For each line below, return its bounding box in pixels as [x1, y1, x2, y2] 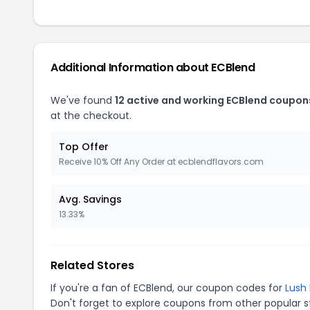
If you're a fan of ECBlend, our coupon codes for [51, 280, 285, 295]
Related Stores [51, 257, 134, 273]
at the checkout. [51, 108, 131, 122]
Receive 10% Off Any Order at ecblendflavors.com [59, 155, 264, 167]
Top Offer [59, 139, 109, 154]
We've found [51, 93, 115, 107]
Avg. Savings [59, 192, 122, 206]
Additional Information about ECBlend [51, 59, 255, 75]
